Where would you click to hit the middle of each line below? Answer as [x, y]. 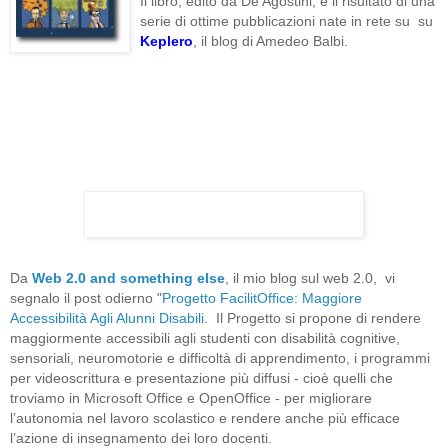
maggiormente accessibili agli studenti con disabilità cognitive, [205, 337]
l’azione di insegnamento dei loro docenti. [141, 437]
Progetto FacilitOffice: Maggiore [262, 297]
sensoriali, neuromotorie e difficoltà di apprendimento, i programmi [220, 357]
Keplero [166, 40]
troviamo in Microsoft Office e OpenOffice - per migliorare [191, 397]
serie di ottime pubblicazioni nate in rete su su [286, 20]
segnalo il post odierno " [86, 297]
